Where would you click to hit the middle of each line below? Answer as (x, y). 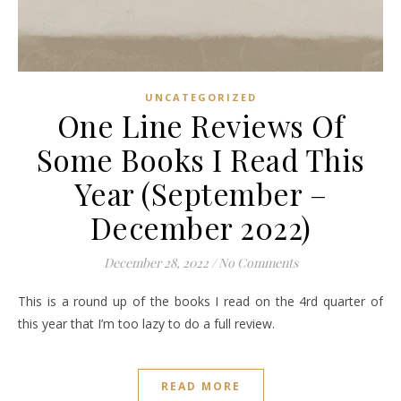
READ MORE (200, 386)
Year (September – (200, 193)
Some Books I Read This (200, 159)
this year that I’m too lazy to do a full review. (146, 323)
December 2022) (200, 227)
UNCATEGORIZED (200, 97)
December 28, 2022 (156, 262)
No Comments (258, 262)
